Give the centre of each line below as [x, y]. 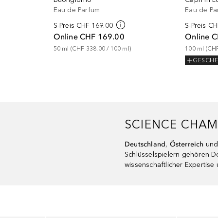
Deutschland [145, 144]
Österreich [188, 144]
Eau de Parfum [77, 10]
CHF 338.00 [88, 49]
